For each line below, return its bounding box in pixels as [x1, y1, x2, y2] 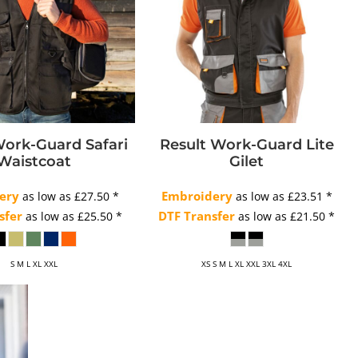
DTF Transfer [158, 208, 236, 225]
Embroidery [161, 188, 233, 205]
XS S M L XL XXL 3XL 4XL [201, 258, 292, 270]
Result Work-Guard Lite [159, 136, 334, 153]
